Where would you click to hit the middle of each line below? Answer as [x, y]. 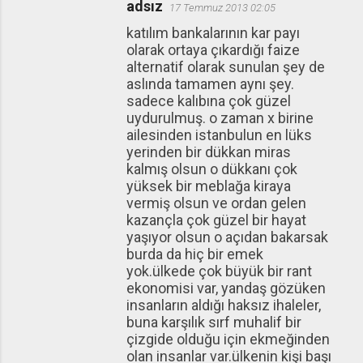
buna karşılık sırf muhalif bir [214, 322]
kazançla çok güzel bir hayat [216, 220]
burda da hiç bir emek [195, 254]
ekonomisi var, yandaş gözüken [226, 288]
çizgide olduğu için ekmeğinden [228, 339]
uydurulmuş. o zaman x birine [220, 118]
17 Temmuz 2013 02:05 [222, 8]
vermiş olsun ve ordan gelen [216, 203]
